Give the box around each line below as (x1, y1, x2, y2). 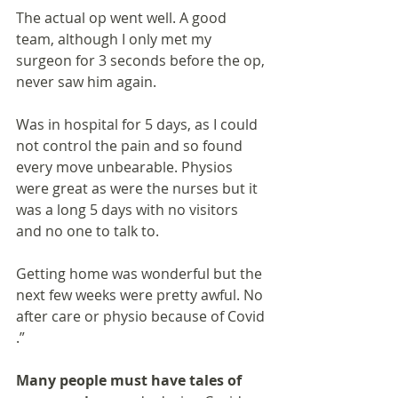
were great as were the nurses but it (16, 179, 261, 199)
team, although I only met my (16, 29, 215, 50)
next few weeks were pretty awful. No (16, 285, 267, 306)
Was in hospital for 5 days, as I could (16, 115, 261, 135)
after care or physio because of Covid (16, 306, 268, 327)
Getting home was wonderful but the (16, 264, 266, 284)
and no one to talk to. (16, 221, 159, 242)
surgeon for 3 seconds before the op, (16, 51, 268, 71)
